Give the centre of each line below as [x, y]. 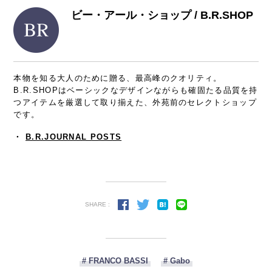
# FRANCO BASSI [115, 260]
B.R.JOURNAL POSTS [74, 137]
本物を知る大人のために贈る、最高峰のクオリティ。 [118, 78]
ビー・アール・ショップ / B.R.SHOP [162, 15]
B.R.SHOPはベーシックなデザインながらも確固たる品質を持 [136, 90]
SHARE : [97, 205]
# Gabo [177, 260]
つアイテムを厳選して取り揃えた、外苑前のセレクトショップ [135, 102]
